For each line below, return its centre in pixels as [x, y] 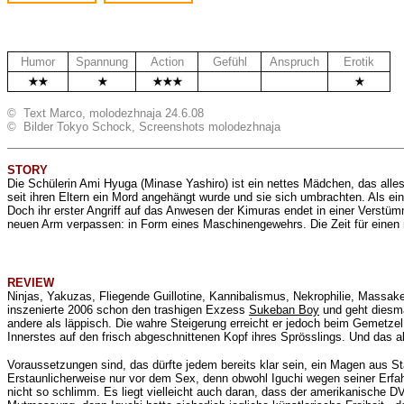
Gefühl [230, 62]
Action [167, 62]
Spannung [102, 62]
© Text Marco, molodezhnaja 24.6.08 [106, 113]
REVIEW [31, 283]
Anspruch [294, 62]
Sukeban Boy [284, 310]
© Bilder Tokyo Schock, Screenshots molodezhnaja [144, 127]
